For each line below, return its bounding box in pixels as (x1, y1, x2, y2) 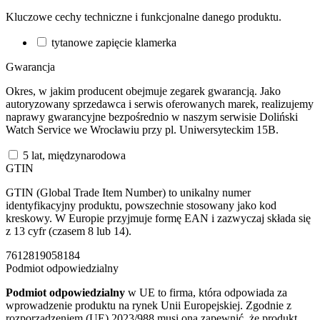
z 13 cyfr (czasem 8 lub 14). (6, 224, 131, 237)
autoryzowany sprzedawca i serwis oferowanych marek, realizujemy (6, 97, 314, 110)
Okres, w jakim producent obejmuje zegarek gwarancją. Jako (6, 84, 281, 97)
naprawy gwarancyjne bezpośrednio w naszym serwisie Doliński (6, 110, 298, 123)
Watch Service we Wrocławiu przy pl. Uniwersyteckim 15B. (6, 123, 279, 136)
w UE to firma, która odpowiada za (125, 286, 287, 299)
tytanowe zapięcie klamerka (49, 36, 176, 49)
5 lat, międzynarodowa (20, 149, 126, 161)
